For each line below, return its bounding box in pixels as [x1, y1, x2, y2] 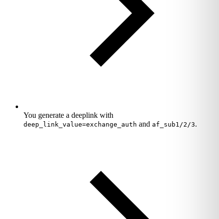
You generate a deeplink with [23, 110, 113, 119]
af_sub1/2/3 [152, 120, 195, 128]
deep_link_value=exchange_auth [23, 120, 137, 128]
